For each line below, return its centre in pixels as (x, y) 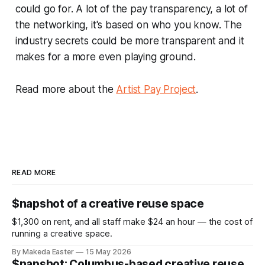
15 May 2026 (109, 252)
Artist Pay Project (156, 90)
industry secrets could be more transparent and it (130, 41)
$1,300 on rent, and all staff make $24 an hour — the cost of (132, 222)
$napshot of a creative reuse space (108, 204)
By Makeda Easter (43, 252)
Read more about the (66, 90)
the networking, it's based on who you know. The (128, 25)
